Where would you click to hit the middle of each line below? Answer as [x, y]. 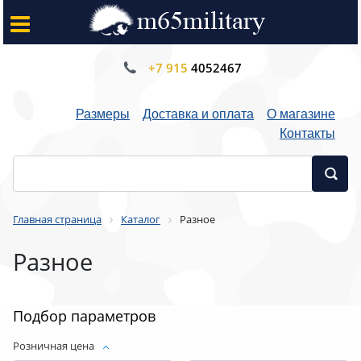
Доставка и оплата [198, 113]
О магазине [301, 113]
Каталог [141, 219]
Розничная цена [54, 346]
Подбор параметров [84, 316]
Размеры [103, 113]
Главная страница [57, 219]
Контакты [307, 133]
